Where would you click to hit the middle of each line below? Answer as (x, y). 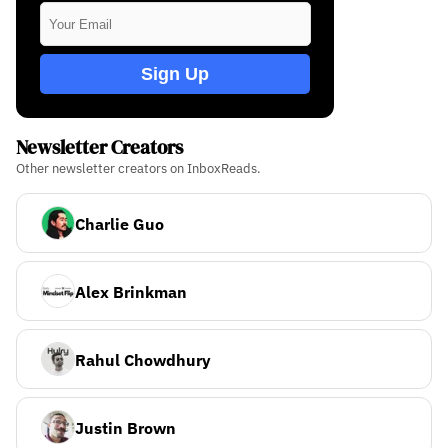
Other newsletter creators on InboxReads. (138, 169)
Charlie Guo (119, 224)
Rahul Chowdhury (143, 360)
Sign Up (175, 73)
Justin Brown (125, 428)
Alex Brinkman (131, 292)
